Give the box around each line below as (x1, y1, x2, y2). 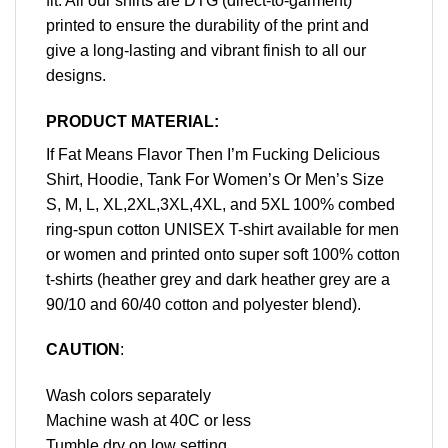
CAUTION (46, 341, 120, 359)
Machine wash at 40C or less (46, 412, 251, 430)
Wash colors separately (46, 387, 211, 405)
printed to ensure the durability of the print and (46, 16, 369, 34)
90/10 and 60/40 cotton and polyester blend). (46, 295, 361, 313)
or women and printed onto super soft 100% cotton (46, 245, 400, 263)
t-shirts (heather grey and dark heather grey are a (46, 270, 390, 288)
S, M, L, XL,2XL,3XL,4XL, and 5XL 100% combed (46, 195, 395, 213)
